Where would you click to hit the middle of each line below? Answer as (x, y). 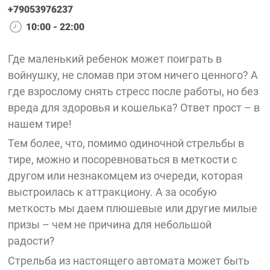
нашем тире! (41, 124)
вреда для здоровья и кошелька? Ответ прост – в (134, 108)
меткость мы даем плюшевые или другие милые (133, 209)
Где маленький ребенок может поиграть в (115, 59)
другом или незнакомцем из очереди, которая (126, 176)
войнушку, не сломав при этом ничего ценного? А (133, 75)
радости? (33, 241)
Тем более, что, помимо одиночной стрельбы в (126, 143)
